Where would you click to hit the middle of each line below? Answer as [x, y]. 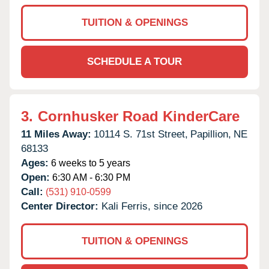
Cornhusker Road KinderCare [139, 116]
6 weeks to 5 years [89, 163]
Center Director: [61, 206]
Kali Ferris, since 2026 [152, 206]
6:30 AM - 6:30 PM [90, 177]
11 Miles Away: [56, 134]
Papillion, [211, 134]
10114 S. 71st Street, [141, 134]
